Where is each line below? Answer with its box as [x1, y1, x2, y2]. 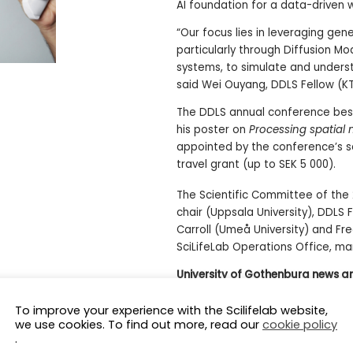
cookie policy [262, 316, 337, 333]
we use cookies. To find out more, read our [15, 316, 262, 333]
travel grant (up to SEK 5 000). [176, 157, 336, 173]
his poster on [176, 122, 249, 138]
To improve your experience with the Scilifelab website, [15, 302, 328, 318]
